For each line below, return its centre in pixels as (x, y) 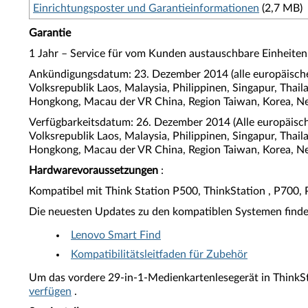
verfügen (50, 291)
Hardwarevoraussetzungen (93, 170)
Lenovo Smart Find (116, 235)
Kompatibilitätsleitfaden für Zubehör (159, 254)
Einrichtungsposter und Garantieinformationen (146, 8)
